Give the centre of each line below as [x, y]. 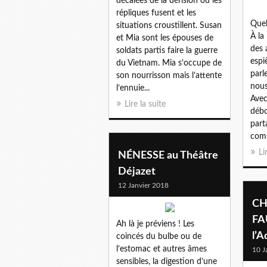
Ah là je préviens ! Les [155, 224]
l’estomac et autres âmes [162, 249]
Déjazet [137, 171]
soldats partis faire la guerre [167, 50]
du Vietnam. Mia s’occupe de [169, 63]
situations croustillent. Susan [169, 25]
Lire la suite [145, 104]
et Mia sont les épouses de [165, 38]
